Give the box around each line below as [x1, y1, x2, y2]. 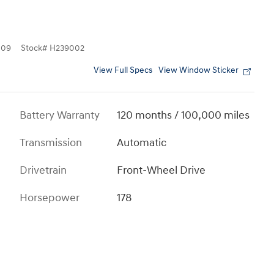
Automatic [117, 135, 167, 150]
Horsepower [20, 190, 80, 205]
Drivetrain [20, 163, 67, 177]
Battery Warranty [20, 108, 100, 122]
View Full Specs [94, 65, 152, 75]
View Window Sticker [158, 65, 239, 75]
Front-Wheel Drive [117, 163, 206, 177]
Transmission [20, 135, 82, 150]
